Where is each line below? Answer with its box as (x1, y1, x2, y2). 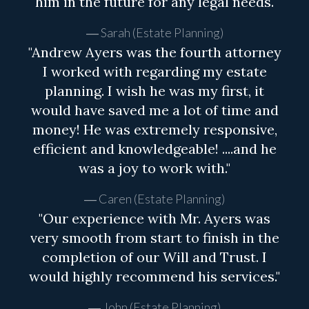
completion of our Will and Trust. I (42, 248, 267, 266)
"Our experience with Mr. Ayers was (39, 210, 270, 228)
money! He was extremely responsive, (32, 121, 277, 139)
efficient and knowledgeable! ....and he (32, 140, 277, 158)
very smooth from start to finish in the (30, 229, 279, 247)
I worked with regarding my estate (42, 63, 267, 81)
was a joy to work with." (79, 159, 230, 177)
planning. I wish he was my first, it (45, 82, 264, 100)
